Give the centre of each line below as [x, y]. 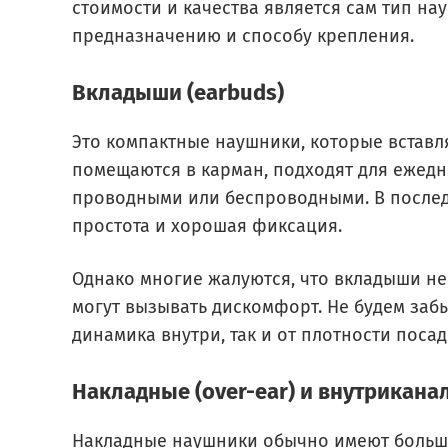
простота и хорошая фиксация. [207, 226]
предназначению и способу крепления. [243, 36]
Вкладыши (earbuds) [178, 92]
